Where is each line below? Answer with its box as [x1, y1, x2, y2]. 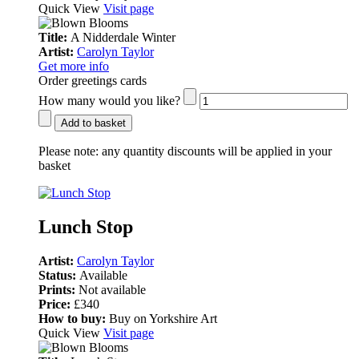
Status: [38, 268, 79, 282]
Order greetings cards [38, 74, 147, 88]
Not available [79, 282, 146, 296]
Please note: [38, 144, 99, 159]
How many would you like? [38, 94, 180, 108]
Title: [38, 30, 71, 45]
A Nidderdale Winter [71, 30, 175, 45]
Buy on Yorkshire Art [106, 311, 217, 325]
